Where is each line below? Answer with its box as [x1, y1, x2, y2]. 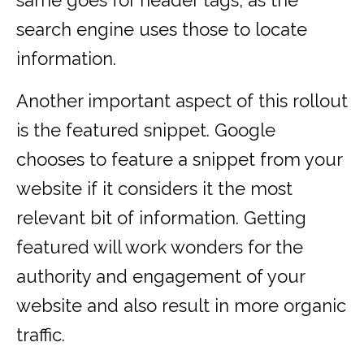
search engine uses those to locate [16, 19, 307, 41]
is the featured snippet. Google [16, 119, 275, 141]
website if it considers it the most [16, 178, 292, 200]
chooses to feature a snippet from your [16, 149, 342, 171]
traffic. [16, 324, 65, 346]
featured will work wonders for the [16, 236, 303, 258]
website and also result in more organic [16, 295, 346, 317]
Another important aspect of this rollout [16, 90, 348, 112]
